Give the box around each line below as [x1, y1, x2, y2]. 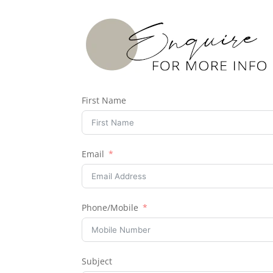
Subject [82, 255, 113, 267]
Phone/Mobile [82, 202, 139, 213]
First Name [82, 94, 127, 106]
